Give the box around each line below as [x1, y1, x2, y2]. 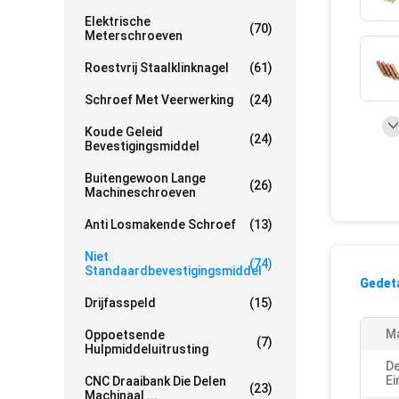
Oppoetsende [85, 328, 165, 342]
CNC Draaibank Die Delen [85, 374, 226, 388]
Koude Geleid [85, 125, 163, 139]
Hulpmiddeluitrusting [85, 342, 208, 356]
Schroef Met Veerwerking [85, 93, 233, 107]
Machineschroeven [85, 185, 196, 199]
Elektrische [85, 14, 151, 28]
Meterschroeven [85, 28, 183, 43]
